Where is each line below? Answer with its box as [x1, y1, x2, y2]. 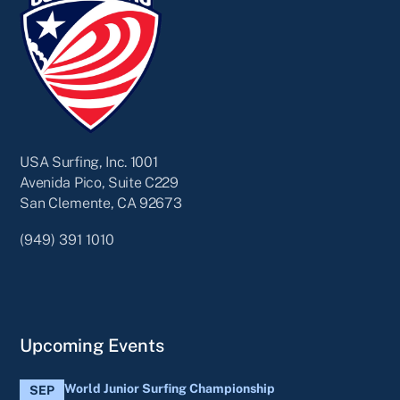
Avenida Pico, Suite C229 [20, 174, 179, 192]
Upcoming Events [20, 335, 165, 357]
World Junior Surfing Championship [64, 381, 276, 396]
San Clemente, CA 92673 [20, 195, 182, 212]
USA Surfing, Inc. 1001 [20, 154, 158, 171]
